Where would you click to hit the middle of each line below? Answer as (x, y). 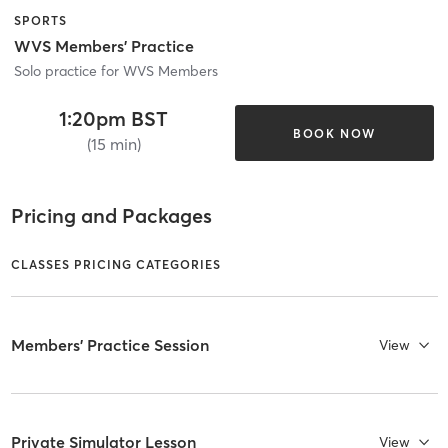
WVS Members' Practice (104, 46)
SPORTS (40, 20)
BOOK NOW (334, 133)
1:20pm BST (114, 119)
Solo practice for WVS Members (116, 71)
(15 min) (113, 144)
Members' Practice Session (109, 344)
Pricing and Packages (111, 215)
